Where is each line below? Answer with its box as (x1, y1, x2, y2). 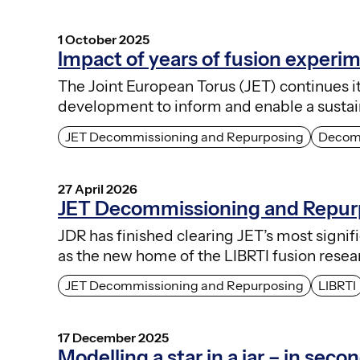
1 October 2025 (58, 31, 149, 48)
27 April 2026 (58, 180, 137, 197)
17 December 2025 (58, 329, 169, 346)
